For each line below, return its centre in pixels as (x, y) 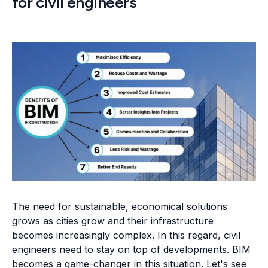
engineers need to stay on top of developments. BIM (131, 250)
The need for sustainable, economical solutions (120, 207)
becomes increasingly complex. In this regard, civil (126, 235)
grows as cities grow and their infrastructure (113, 221)
